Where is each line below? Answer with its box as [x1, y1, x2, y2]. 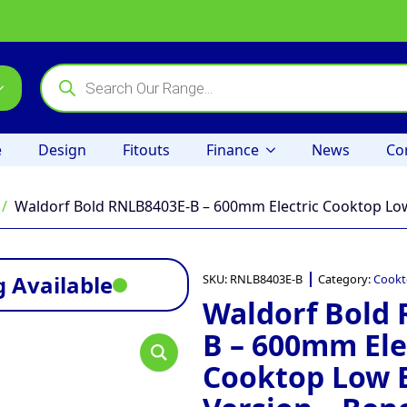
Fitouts [123, 140, 170, 160]
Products [39, 59, 103, 80]
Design [38, 140, 86, 160]
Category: [318, 271, 373, 287]
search [39, 74, 86, 94]
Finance [206, 140, 259, 160]
